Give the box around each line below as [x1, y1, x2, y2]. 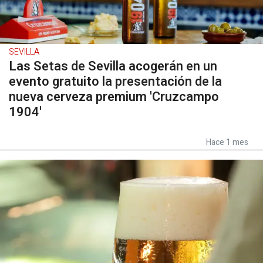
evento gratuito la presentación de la [9, 72, 222, 91]
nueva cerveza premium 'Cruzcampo [9, 87, 219, 106]
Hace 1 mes [206, 136, 248, 149]
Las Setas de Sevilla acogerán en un [9, 57, 217, 76]
